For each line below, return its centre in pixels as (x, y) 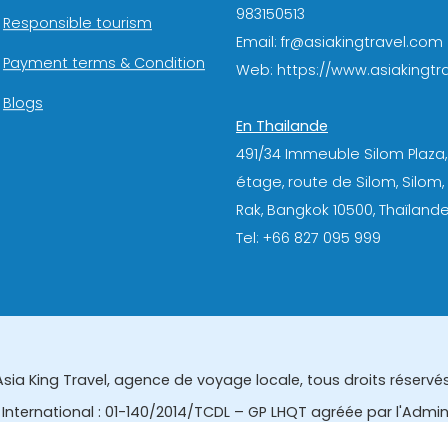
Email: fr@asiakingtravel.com (339, 41)
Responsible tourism (77, 23)
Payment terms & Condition (104, 63)
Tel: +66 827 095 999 (308, 237)
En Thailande (282, 125)
